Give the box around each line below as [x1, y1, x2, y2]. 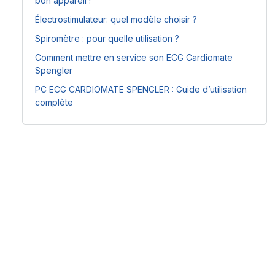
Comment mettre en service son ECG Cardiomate [35, 52, 233, 63]
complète [35, 97, 74, 107]
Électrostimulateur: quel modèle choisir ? [35, 14, 198, 25]
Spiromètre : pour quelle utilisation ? [35, 33, 180, 44]
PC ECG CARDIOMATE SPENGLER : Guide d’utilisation [35, 84, 247, 95]
